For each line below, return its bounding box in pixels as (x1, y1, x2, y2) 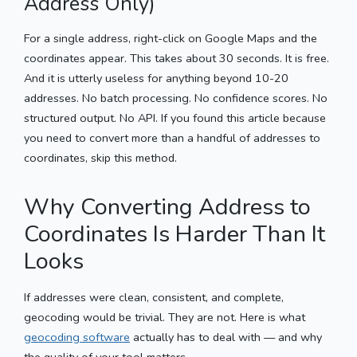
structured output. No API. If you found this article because (24, 109, 326, 126)
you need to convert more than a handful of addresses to (24, 129, 320, 146)
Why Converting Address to (24, 190, 311, 222)
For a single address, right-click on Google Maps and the (24, 29, 317, 46)
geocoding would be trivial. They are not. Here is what (24, 308, 305, 325)
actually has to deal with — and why (130, 328, 322, 345)
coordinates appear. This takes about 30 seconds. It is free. (24, 49, 329, 66)
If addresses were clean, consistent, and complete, (24, 288, 284, 305)
